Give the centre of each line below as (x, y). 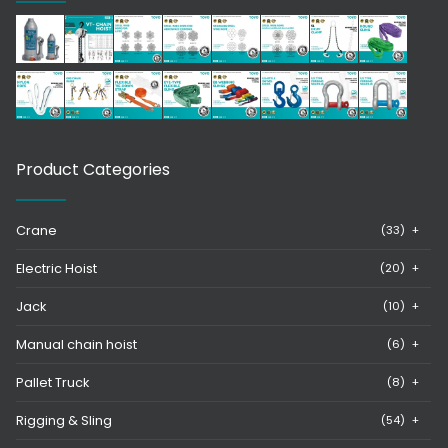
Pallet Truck (52, 382)
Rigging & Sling (64, 420)
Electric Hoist (56, 268)
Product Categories (93, 169)
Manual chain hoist (76, 344)
